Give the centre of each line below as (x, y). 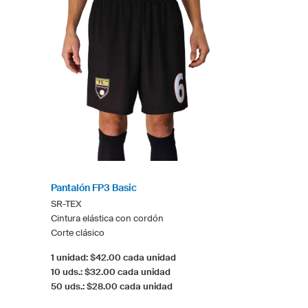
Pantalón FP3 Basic (94, 187)
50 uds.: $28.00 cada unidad (112, 286)
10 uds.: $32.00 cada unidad (111, 272)
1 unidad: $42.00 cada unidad (113, 257)
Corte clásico (78, 232)
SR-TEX (66, 203)
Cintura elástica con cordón (107, 218)
